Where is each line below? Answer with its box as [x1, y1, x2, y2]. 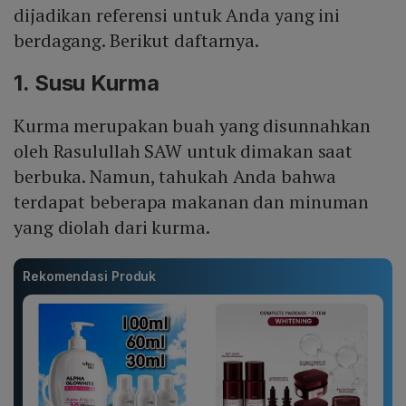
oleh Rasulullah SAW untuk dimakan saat [14, 139, 353, 164]
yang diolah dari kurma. [14, 215, 210, 240]
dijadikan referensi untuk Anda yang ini [14, 3, 341, 28]
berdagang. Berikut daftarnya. [14, 28, 260, 53]
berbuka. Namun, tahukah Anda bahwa [14, 164, 336, 189]
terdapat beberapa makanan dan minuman [14, 189, 370, 215]
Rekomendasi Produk [23, 268, 157, 285]
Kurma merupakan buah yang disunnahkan [14, 113, 372, 139]
